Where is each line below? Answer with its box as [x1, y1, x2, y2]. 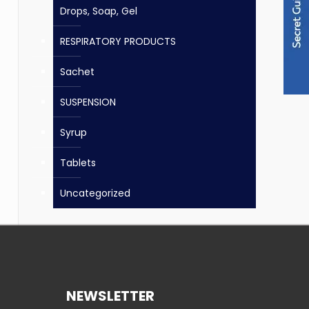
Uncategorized [60, 186, 130, 200]
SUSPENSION [60, 95, 116, 109]
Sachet [60, 65, 94, 79]
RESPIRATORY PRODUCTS [60, 34, 176, 48]
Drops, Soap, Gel [60, 4, 137, 18]
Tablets [60, 156, 96, 170]
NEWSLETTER [66, 286, 154, 306]
